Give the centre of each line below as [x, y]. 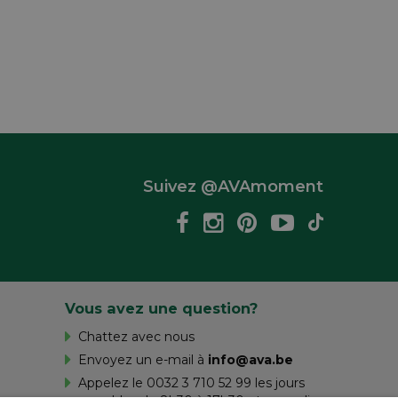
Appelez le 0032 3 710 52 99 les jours [191, 382]
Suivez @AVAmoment [233, 186]
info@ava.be [251, 359]
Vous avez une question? [161, 308]
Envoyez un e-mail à [143, 359]
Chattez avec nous [136, 336]
